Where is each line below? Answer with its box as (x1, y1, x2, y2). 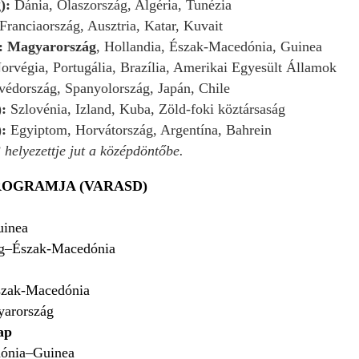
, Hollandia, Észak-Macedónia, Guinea (96, 38, 326, 54)
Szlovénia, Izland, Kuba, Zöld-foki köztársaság (10, 100, 289, 117)
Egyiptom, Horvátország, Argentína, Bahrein (10, 121, 272, 138)
